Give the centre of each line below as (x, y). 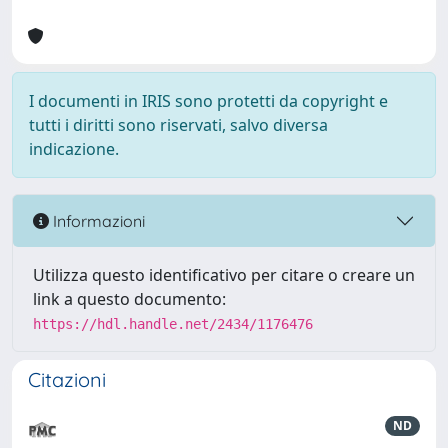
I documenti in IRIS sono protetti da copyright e (208, 101)
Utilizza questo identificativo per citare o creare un (224, 275)
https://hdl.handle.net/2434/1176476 (173, 324)
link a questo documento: (129, 299)
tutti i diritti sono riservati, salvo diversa (178, 125)
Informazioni (97, 220)
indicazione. (74, 149)
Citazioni (67, 379)
